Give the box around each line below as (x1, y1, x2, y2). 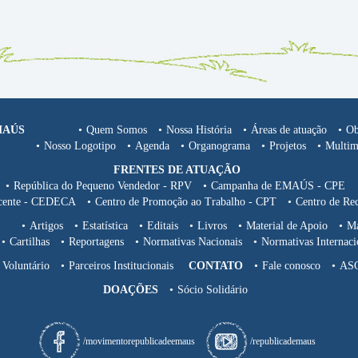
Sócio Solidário (177, 283, 248, 296)
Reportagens (69, 235, 124, 248)
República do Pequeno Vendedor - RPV (13, 179, 192, 192)
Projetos (268, 139, 306, 152)
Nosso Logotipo (43, 139, 116, 152)
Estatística (82, 219, 128, 232)
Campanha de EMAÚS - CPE (210, 179, 345, 192)
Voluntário (2, 259, 50, 272)
